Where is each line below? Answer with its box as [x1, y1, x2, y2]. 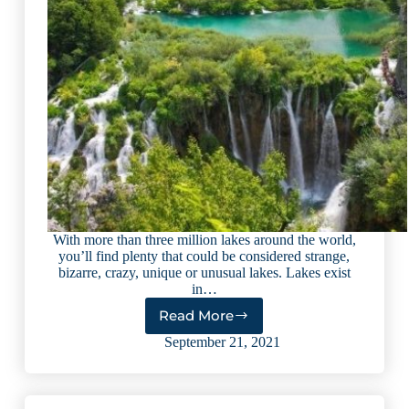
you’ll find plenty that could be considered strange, [58, 247, 351, 264]
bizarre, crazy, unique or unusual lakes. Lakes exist [58, 264, 351, 280]
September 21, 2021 [164, 333, 281, 350]
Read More [159, 307, 235, 324]
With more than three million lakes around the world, [52, 231, 356, 247]
